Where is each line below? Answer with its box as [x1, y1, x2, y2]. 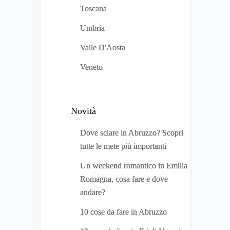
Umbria [80, 24, 105, 33]
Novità [71, 106, 96, 117]
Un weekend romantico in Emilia [80, 161, 187, 170]
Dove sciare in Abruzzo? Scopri [80, 128, 183, 138]
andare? [80, 188, 105, 197]
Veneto [80, 63, 103, 72]
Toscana [80, 4, 107, 13]
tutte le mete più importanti [80, 142, 166, 151]
